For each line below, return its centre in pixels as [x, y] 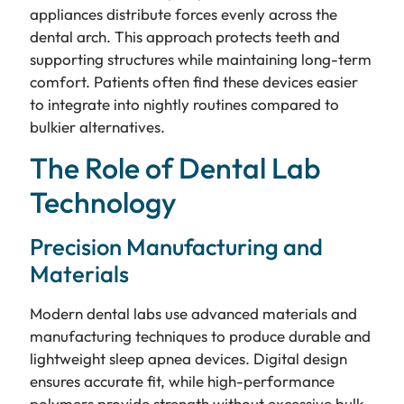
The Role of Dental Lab [175, 168]
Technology [103, 202]
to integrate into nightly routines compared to [184, 104]
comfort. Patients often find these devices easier [193, 81]
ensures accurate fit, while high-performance [182, 381]
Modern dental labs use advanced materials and [193, 314]
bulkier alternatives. [97, 126]
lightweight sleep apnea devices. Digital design [188, 359]
